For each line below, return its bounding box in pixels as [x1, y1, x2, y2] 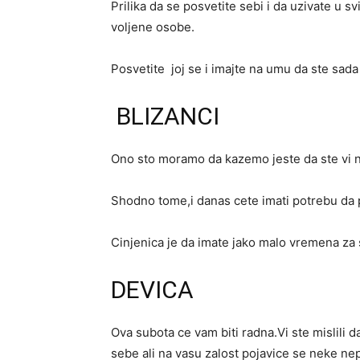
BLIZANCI [111, 102, 219, 131]
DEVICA [111, 276, 194, 305]
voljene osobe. [111, 19, 194, 35]
